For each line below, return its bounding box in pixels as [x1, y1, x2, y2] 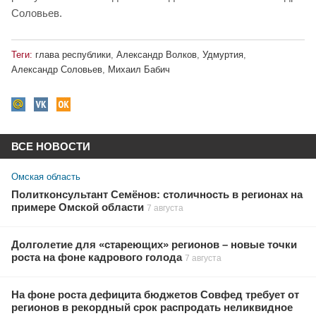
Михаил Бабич [108, 64, 170, 75]
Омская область [11, 171, 80, 182]
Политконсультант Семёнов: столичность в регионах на [11, 188, 303, 200]
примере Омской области [11, 201, 144, 213]
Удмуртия [202, 49, 243, 60]
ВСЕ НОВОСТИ [11, 140, 90, 152]
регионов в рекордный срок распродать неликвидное [11, 301, 293, 313]
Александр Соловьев [11, 64, 102, 75]
